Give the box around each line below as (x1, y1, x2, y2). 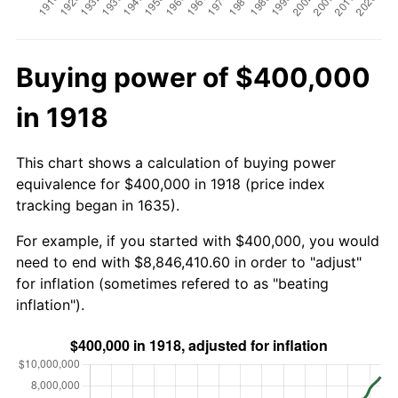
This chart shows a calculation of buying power (16, 153, 336, 171)
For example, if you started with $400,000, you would (16, 231, 379, 250)
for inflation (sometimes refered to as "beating (16, 274, 329, 292)
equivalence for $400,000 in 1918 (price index (16, 174, 325, 193)
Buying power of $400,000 (16, 60, 370, 93)
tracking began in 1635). (16, 195, 179, 214)
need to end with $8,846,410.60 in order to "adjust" (16, 252, 362, 271)
